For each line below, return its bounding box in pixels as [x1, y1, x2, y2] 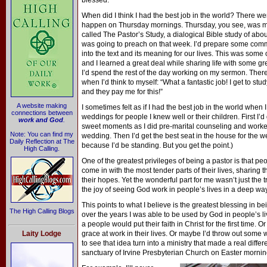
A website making [17, 102, 67, 109]
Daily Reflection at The [9, 138, 74, 145]
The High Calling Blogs [9, 207, 74, 215]
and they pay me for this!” [82, 88, 163, 96]
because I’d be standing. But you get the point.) [82, 141, 233, 150]
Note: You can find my [10, 131, 73, 138]
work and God [18, 116, 63, 123]
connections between [11, 109, 73, 116]
